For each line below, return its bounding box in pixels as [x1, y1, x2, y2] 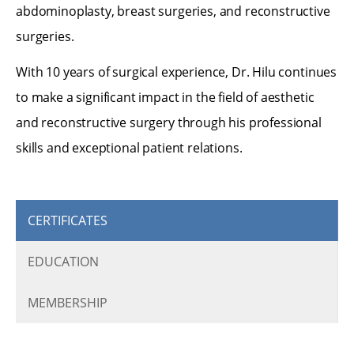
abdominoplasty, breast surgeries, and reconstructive [16, 2, 330, 21]
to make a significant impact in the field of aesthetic [16, 88, 314, 106]
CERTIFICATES [28, 211, 107, 229]
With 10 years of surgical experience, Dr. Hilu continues [16, 62, 337, 81]
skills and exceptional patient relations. [16, 138, 243, 156]
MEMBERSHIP [28, 293, 107, 311]
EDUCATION [28, 252, 99, 270]
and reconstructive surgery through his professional [16, 113, 322, 131]
